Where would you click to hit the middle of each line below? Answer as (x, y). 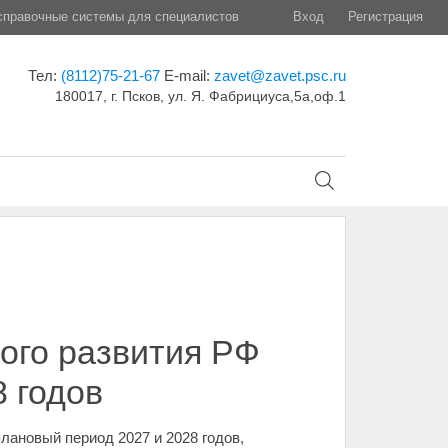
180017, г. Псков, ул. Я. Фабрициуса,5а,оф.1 (200, 96)
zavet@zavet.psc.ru (279, 75)
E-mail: (188, 75)
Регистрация (385, 16)
